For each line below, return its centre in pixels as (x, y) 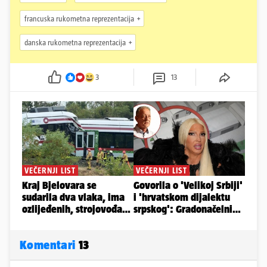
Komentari (49, 245)
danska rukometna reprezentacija (75, 42)
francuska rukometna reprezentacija (79, 18)
